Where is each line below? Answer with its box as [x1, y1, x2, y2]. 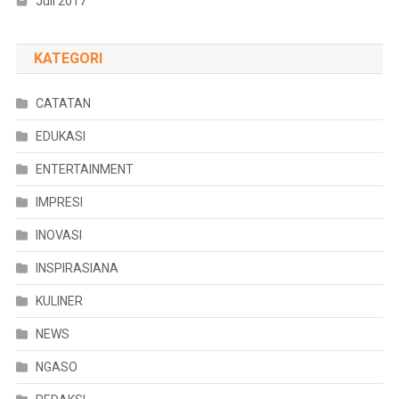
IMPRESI [35, 195, 83, 210]
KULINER [35, 294, 83, 309]
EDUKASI [35, 129, 85, 144]
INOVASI [35, 228, 82, 243]
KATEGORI [33, 50, 102, 68]
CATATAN [35, 96, 91, 111]
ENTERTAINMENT [35, 162, 134, 177]
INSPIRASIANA [35, 261, 118, 276]
